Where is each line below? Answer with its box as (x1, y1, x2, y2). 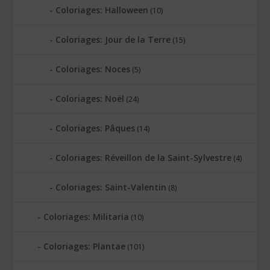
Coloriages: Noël (55, 92, 125, 104)
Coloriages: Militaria (43, 210, 130, 222)
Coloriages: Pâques (55, 122, 136, 134)
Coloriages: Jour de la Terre (55, 33, 171, 45)
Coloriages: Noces (55, 63, 131, 75)
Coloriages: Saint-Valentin (55, 181, 167, 193)
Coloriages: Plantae (43, 240, 126, 252)
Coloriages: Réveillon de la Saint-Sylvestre (55, 151, 232, 163)
